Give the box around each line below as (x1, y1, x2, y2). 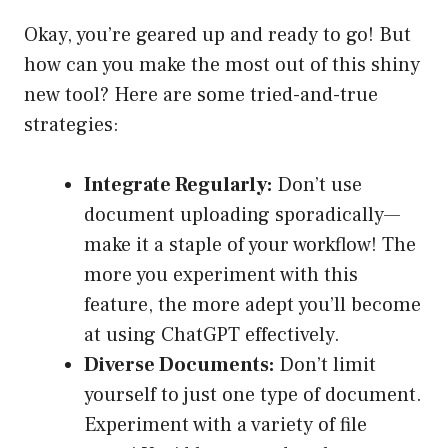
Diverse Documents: (84, 352, 274, 379)
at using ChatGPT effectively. (84, 322, 340, 349)
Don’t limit (274, 352, 376, 379)
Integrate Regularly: (84, 172, 272, 199)
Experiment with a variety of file (84, 412, 367, 439)
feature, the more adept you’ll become (84, 292, 421, 319)
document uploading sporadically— (84, 202, 400, 229)
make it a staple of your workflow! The (84, 232, 416, 259)
